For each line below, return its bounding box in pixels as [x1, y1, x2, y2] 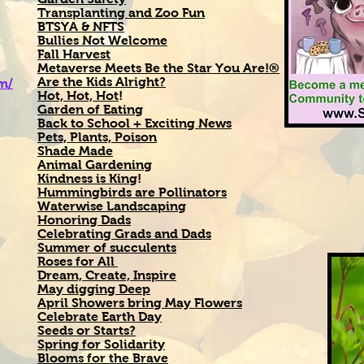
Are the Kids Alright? [37, 75, 166, 89]
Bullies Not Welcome [37, 33, 167, 47]
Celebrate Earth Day [37, 310, 162, 323]
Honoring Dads [37, 213, 131, 227]
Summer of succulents [37, 240, 176, 254]
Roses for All [37, 254, 118, 268]
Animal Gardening [37, 158, 152, 171]
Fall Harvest [37, 47, 110, 61]
